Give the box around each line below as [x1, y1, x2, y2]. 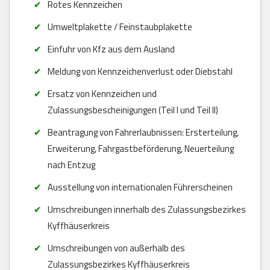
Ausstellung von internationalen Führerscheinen [47, 180, 233, 194]
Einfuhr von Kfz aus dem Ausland [47, 42, 175, 56]
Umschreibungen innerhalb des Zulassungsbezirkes [47, 202, 246, 216]
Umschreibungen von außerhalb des [47, 240, 185, 255]
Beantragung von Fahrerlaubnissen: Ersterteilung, [47, 125, 239, 139]
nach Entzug [47, 157, 95, 172]
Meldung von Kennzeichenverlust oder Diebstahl [47, 64, 233, 78]
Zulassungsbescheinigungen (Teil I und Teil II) [47, 102, 218, 117]
